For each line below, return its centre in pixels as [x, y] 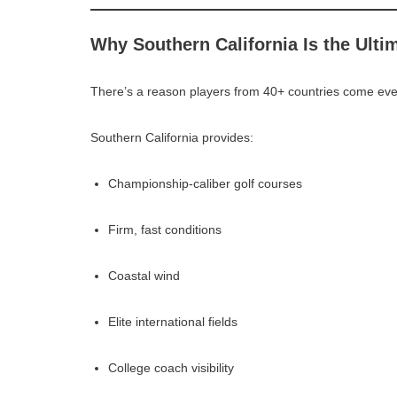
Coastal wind [144, 275]
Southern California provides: [172, 137]
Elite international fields [173, 321]
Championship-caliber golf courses [205, 183]
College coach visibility [171, 367]
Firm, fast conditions [165, 229]
